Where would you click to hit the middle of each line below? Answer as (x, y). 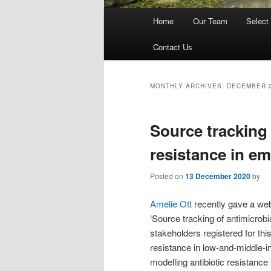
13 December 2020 (218, 176)
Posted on (168, 176)
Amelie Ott (171, 203)
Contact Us (173, 47)
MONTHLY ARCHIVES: (188, 86)
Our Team (210, 21)
